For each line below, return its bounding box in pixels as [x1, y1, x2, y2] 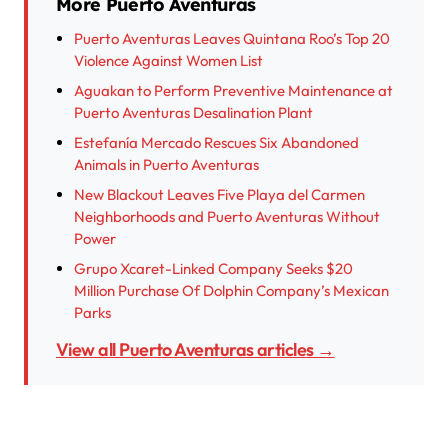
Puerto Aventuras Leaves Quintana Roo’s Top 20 [74, 29, 390, 49]
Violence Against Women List [74, 51, 263, 71]
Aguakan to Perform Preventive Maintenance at [74, 81, 393, 101]
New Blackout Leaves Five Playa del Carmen [74, 185, 365, 205]
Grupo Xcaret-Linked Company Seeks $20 [74, 259, 353, 279]
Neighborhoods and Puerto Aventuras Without [74, 207, 380, 227]
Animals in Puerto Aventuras [74, 155, 259, 175]
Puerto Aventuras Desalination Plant [74, 103, 313, 123]
